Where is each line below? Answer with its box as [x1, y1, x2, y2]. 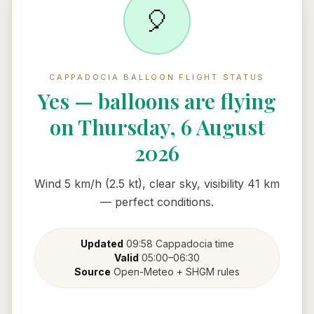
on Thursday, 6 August [49, 113, 265, 141]
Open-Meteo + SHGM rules [111, 266, 240, 278]
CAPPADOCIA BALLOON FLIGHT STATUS [49, 72, 265, 82]
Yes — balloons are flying [38, 87, 276, 115]
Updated [80, 238, 123, 250]
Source [74, 266, 111, 278]
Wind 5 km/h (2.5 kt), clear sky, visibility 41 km [34, 177, 280, 191]
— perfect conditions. [100, 195, 214, 209]
